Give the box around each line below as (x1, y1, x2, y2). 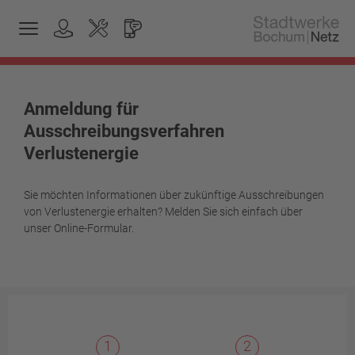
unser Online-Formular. (24, 222, 134, 235)
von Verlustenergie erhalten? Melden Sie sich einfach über (24, 205, 303, 218)
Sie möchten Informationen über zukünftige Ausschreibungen (24, 189, 324, 201)
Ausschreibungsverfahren (24, 121, 224, 141)
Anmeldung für (24, 99, 139, 119)
